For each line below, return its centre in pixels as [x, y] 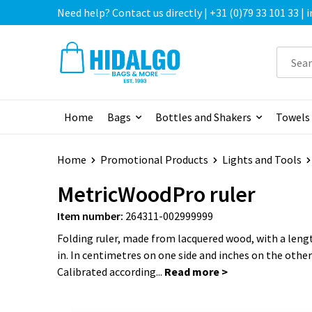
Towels [292, 117]
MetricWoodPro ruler [156, 195]
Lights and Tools [262, 160]
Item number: [90, 216]
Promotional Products [154, 160]
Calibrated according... [110, 272]
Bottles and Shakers [203, 117]
